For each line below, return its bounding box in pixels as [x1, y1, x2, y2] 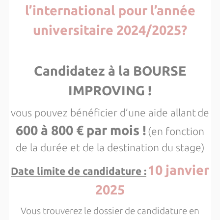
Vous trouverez [21, 206, 82, 216]
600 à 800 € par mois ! [16, 123, 146, 137]
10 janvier [148, 163, 209, 177]
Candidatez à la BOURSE [34, 63, 186, 78]
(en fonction [148, 125, 204, 137]
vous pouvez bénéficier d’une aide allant [11, 107, 196, 118]
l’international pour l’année [25, 3, 195, 18]
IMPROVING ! [68, 83, 152, 98]
